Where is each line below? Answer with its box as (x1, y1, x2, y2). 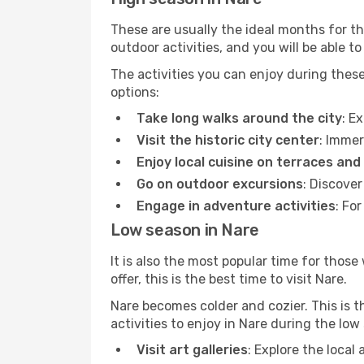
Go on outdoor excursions (136, 176, 303, 192)
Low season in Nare (110, 220, 259, 240)
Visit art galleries (136, 342, 248, 357)
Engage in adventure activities (136, 198, 336, 214)
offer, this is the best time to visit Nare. (110, 271, 347, 287)
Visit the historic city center (136, 132, 319, 148)
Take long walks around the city (136, 110, 342, 126)
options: (110, 84, 159, 100)
